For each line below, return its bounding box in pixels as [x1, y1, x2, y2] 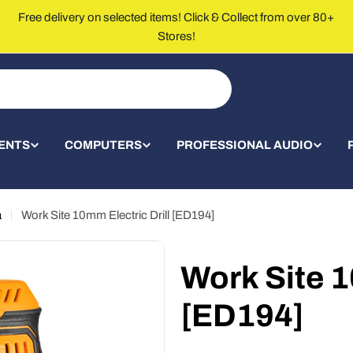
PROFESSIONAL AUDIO [176, 139, 313, 151]
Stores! [157, 30, 195, 43]
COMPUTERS [65, 139, 142, 151]
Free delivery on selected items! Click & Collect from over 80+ [18, 11, 335, 24]
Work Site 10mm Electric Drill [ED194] [21, 209, 214, 221]
